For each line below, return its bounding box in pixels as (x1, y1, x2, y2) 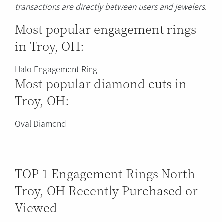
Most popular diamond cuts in (15, 74, 187, 92)
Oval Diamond (15, 117, 66, 129)
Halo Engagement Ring (15, 62, 97, 75)
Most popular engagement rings (15, 19, 196, 37)
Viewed (15, 198, 57, 216)
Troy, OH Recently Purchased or (15, 181, 198, 199)
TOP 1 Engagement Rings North (15, 164, 195, 182)
